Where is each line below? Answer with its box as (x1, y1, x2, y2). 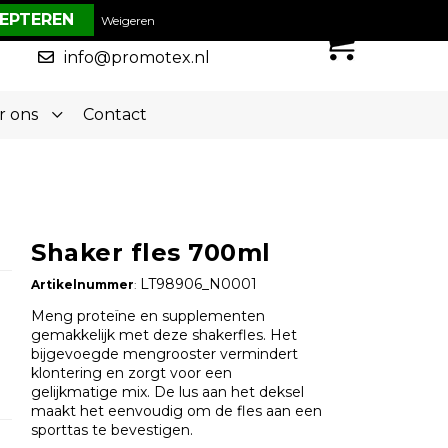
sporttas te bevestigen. (31, 421, 194, 440)
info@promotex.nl (64, 47, 211, 67)
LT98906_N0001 (139, 275, 257, 294)
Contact (82, 105, 147, 124)
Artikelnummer (30, 277, 134, 293)
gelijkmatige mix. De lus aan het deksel (31, 383, 305, 402)
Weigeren (100, 13, 155, 28)
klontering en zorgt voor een (31, 364, 233, 383)
